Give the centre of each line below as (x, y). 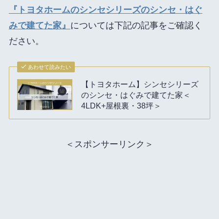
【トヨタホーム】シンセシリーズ (140, 84)
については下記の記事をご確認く (136, 25)
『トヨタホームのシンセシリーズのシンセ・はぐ (105, 10)
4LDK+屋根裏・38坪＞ (121, 105)
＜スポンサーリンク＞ (109, 144)
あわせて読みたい (50, 67)
